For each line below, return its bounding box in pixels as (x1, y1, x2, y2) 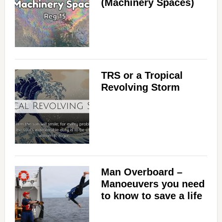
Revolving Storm (101, 82, 180, 93)
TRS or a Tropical (101, 70, 183, 81)
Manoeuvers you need (101, 178, 205, 189)
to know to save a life (101, 190, 202, 201)
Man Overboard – (101, 166, 182, 177)
